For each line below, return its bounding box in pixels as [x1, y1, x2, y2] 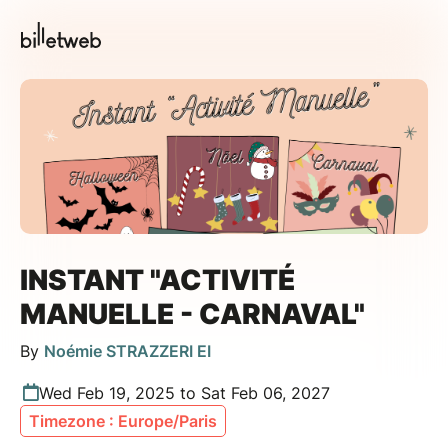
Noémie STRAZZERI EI [44, 340, 211, 361]
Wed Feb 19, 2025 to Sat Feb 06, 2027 [39, 382, 330, 403]
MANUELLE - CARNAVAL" [20, 296, 365, 331]
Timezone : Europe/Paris [29, 410, 217, 431]
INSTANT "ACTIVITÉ [20, 262, 295, 297]
